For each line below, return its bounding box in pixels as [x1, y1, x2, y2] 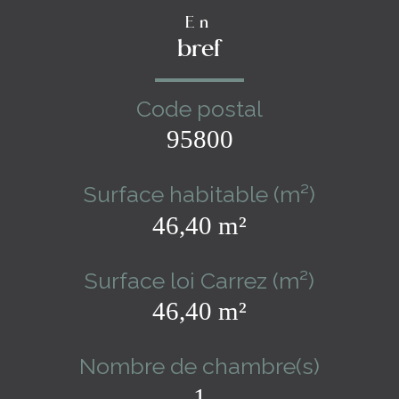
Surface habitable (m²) [84, 181, 315, 208]
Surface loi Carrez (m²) [85, 266, 314, 294]
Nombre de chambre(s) [79, 353, 320, 379]
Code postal [136, 94, 263, 122]
